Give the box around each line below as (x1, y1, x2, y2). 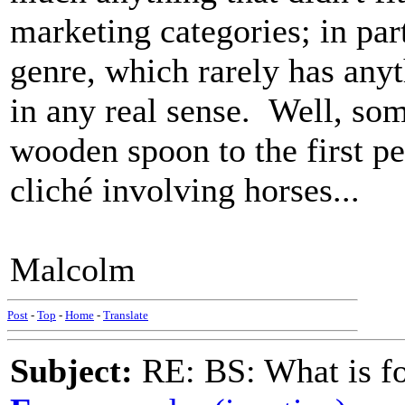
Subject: (10, 352, 133, 390)
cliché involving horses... (10, 171, 360, 209)
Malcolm (10, 250, 136, 288)
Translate (103, 308, 148, 322)
